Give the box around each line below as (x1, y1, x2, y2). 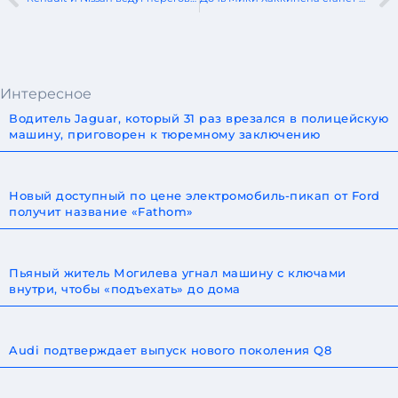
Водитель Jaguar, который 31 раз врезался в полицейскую (9, 110, 388, 125)
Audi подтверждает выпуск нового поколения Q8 (9, 342, 331, 357)
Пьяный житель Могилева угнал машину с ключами (9, 265, 346, 280)
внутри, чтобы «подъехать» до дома (9, 281, 241, 296)
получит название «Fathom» (9, 203, 194, 219)
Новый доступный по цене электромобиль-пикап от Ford (9, 187, 380, 203)
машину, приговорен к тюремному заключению (9, 126, 321, 141)
